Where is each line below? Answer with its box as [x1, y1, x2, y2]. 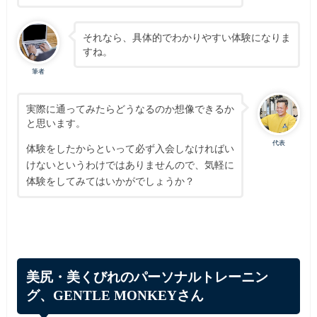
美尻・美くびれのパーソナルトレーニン [26, 269, 269, 284]
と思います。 [25, 116, 86, 129]
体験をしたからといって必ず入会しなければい [25, 142, 234, 154]
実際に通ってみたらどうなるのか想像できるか [25, 102, 234, 115]
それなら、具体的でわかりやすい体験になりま [82, 31, 291, 44]
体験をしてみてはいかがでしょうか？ [25, 174, 195, 187]
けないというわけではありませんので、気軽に [25, 158, 234, 171]
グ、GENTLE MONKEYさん [26, 287, 204, 303]
